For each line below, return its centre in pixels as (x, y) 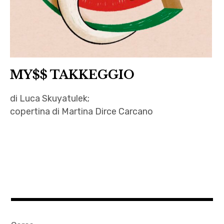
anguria (27, 135)
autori (25, 163)
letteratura (34, 191)
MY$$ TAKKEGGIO (72, 75)
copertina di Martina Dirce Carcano (82, 112)
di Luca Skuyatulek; (50, 99)
